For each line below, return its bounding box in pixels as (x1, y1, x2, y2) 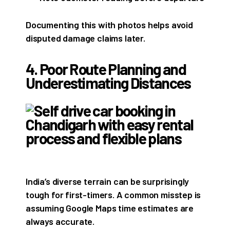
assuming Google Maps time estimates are (26, 202, 194, 214)
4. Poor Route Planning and (26, 60, 186, 79)
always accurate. (26, 215, 95, 227)
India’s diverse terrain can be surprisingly (26, 175, 189, 187)
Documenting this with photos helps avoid (26, 19, 193, 31)
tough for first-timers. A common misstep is (26, 188, 201, 200)
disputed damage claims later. (26, 32, 145, 44)
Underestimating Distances (26, 73, 191, 92)
